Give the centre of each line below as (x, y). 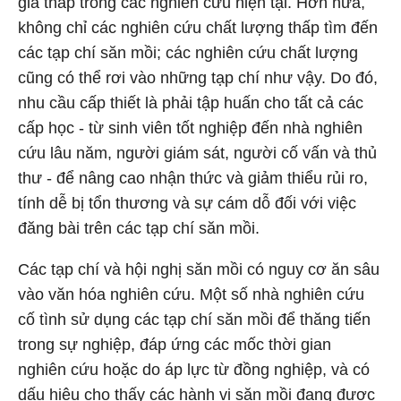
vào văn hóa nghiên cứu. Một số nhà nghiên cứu (191, 294)
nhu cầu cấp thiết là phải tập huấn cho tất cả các (191, 103)
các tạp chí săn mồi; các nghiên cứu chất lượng (188, 53)
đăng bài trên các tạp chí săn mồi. (139, 228)
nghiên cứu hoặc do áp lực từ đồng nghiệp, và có (194, 370)
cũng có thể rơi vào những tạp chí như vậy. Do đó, (198, 78)
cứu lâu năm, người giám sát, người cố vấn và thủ (197, 153)
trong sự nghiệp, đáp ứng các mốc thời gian (175, 345)
